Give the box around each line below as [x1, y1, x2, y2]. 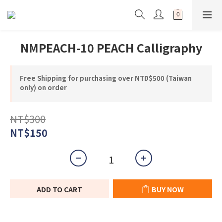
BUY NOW [151, 184, 184, 194]
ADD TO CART [37, 184, 82, 194]
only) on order [20, 83, 67, 92]
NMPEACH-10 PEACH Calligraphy [20, 39, 202, 56]
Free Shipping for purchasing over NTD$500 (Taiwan [20, 73, 192, 83]
